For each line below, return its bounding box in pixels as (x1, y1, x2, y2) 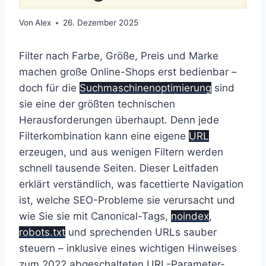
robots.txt (19, 226, 65, 239)
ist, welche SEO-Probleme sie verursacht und (19, 194, 235, 207)
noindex (171, 210, 209, 223)
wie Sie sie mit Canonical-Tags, (19, 210, 171, 223)
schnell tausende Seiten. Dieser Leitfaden (19, 162, 218, 175)
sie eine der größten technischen (19, 98, 175, 110)
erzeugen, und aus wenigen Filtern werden (19, 146, 223, 159)
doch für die (19, 82, 80, 94)
